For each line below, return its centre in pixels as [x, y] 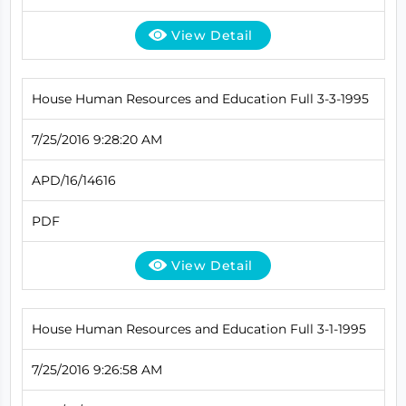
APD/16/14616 [73, 180]
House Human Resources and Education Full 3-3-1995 [200, 98]
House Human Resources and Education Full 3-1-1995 [198, 329]
